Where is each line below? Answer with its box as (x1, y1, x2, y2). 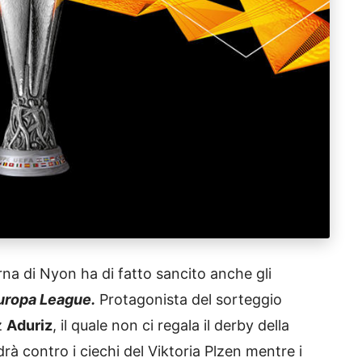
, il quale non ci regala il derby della (53, 316, 289, 334)
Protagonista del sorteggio (95, 290, 282, 308)
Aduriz (6, 316, 53, 334)
